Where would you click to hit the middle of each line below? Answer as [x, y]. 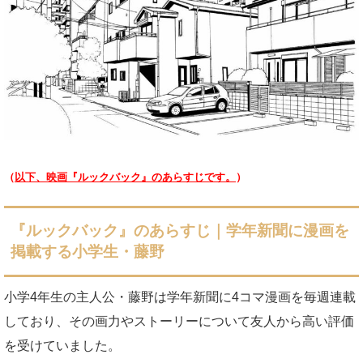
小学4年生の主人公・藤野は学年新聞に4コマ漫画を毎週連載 [180, 297]
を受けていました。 [62, 345]
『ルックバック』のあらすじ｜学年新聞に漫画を [180, 230]
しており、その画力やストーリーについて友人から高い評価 [179, 321]
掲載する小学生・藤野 [88, 251]
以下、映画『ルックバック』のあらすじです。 [125, 177]
